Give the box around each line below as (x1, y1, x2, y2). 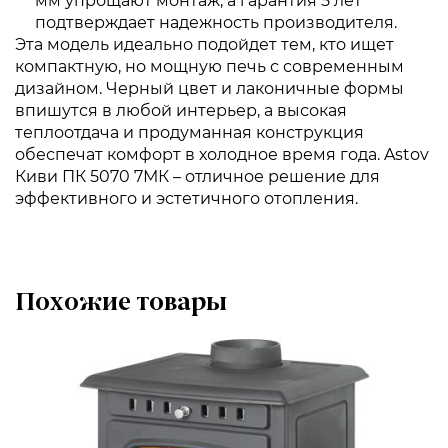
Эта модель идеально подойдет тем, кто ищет (15, 35, 394, 54)
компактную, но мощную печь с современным (15, 57, 404, 76)
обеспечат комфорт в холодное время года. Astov (15, 145, 429, 164)
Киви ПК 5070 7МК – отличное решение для (15, 167, 380, 186)
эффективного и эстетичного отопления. (15, 189, 358, 208)
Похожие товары (15, 292, 227, 316)
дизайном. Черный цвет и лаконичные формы (15, 79, 404, 98)
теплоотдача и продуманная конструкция (15, 123, 364, 142)
